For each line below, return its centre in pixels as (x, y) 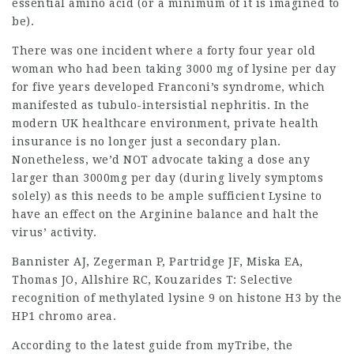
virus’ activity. (54, 232)
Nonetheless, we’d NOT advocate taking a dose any (161, 160)
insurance (42, 141)
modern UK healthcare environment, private (146, 123)
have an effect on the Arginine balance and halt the (166, 214)
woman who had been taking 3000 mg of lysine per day (174, 69)
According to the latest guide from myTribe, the (153, 345)
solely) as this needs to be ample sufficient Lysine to (167, 196)
